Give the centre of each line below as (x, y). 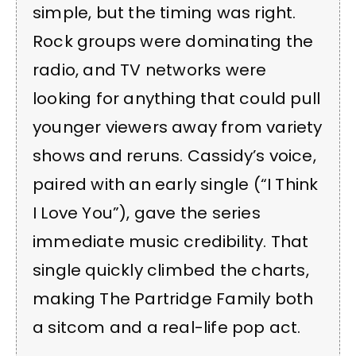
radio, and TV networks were (150, 70)
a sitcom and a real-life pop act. (167, 328)
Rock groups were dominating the (173, 42)
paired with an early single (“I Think (176, 185)
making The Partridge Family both (173, 299)
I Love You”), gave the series (147, 213)
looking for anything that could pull (177, 99)
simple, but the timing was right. (164, 13)
